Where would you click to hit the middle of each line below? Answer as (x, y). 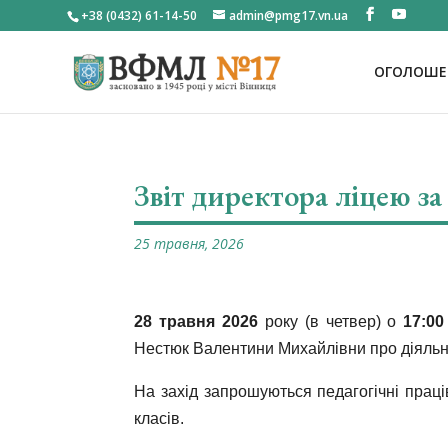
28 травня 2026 (196, 321)
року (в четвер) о (331, 321)
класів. (159, 418)
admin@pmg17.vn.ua (289, 15)
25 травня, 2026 (189, 243)
